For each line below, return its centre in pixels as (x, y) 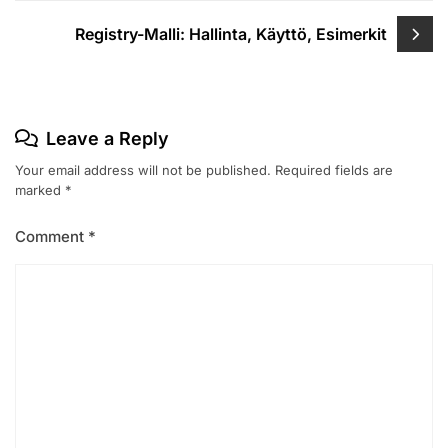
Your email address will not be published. (143, 170)
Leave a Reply (107, 139)
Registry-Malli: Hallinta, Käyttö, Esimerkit (231, 33)
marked (40, 190)
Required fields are (334, 170)
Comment (51, 237)
